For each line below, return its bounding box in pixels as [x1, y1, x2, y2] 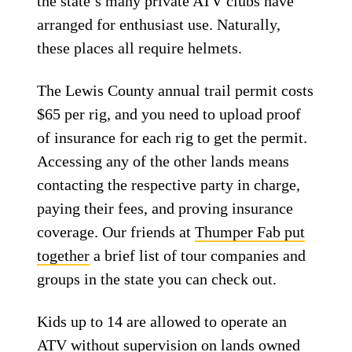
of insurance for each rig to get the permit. [37, 129, 308, 146]
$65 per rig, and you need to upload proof [37, 105, 302, 123]
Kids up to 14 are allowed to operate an [37, 313, 288, 330]
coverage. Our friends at [37, 223, 196, 240]
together [37, 247, 90, 264]
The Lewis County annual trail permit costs [37, 82, 314, 99]
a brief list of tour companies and [90, 247, 306, 264]
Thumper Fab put [195, 223, 306, 240]
